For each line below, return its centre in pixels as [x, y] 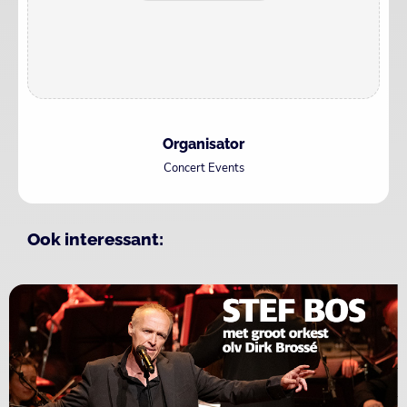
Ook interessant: [95, 238]
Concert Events [203, 168]
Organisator [203, 144]
